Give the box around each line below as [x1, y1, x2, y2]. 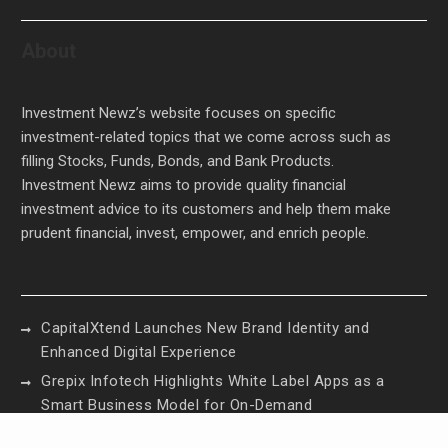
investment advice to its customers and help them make [21, 200, 392, 219]
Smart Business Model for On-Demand [41, 396, 313, 415]
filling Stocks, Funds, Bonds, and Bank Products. [21, 152, 335, 171]
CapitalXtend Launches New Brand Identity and [41, 319, 370, 338]
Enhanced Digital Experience [41, 343, 237, 362]
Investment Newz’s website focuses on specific [21, 104, 337, 123]
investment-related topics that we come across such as [21, 128, 392, 147]
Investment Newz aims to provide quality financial [21, 176, 347, 195]
